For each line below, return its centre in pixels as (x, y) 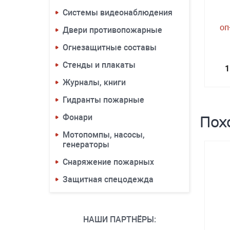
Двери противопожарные (112, 30)
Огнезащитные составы (110, 47)
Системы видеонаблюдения (118, 13)
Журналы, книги (94, 82)
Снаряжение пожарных (108, 162)
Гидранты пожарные (103, 100)
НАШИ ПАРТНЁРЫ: (119, 219)
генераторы (86, 145)
